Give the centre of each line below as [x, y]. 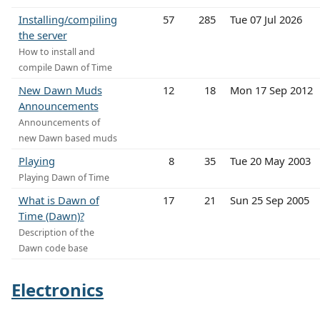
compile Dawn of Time [65, 67]
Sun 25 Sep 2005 [269, 200]
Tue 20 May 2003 [270, 160]
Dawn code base [53, 248]
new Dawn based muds [67, 138]
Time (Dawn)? [51, 215]
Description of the [56, 232]
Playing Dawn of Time [64, 177]
